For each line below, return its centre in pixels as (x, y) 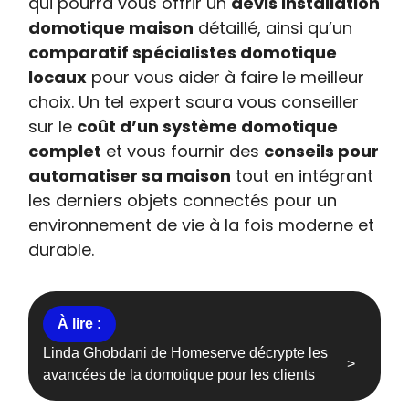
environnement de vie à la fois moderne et (202, 225)
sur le (53, 126)
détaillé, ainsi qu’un (273, 28)
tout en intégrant (303, 176)
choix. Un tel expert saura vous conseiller (194, 102)
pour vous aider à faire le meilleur (226, 77)
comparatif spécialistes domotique (183, 52)
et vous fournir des (183, 151)
